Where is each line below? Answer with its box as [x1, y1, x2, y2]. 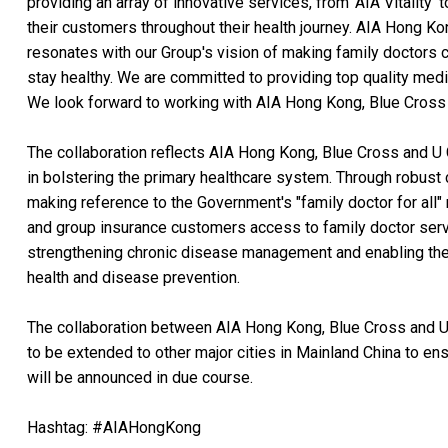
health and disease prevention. [27, 267, 240, 287]
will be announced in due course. [27, 367, 253, 387]
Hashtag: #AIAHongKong [27, 417, 201, 437]
